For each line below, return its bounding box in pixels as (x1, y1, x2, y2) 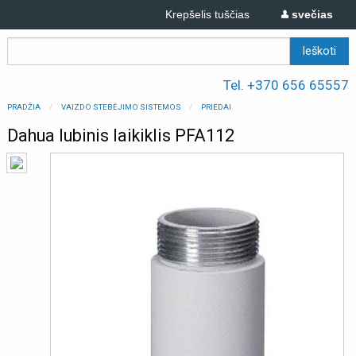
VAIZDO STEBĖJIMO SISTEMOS (60, 102, 181, 111)
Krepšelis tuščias (165, 8, 250, 21)
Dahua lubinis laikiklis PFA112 (7, 125, 234, 145)
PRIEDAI (201, 102, 232, 111)
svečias (288, 8, 333, 21)
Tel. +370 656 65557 (223, 77, 349, 94)
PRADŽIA (7, 102, 41, 111)
